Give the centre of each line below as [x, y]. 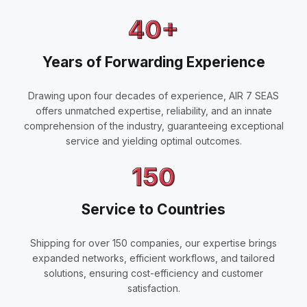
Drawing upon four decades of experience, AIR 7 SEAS [153, 96]
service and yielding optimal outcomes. [153, 141]
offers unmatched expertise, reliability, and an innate [153, 111]
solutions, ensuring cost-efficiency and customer [153, 273]
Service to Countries [153, 210]
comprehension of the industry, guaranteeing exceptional [153, 126]
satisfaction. [153, 288]
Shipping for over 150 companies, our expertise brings [153, 243]
